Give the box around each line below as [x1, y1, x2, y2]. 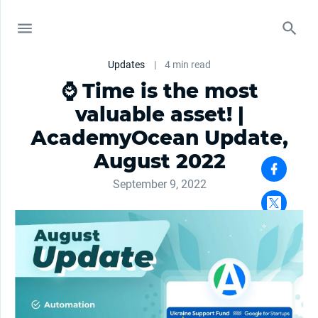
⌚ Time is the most [60, 79, 258, 103]
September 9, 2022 [112, 177, 207, 191]
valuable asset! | [75, 102, 244, 126]
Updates [108, 59, 145, 70]
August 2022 [93, 149, 226, 173]
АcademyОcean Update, [31, 126, 288, 150]
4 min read [165, 59, 211, 70]
